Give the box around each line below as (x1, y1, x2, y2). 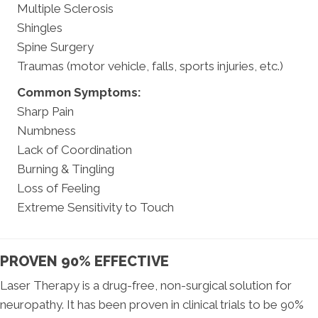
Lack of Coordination (17, 142, 132, 157)
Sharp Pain (17, 104, 74, 119)
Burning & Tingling (17, 161, 114, 176)
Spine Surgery (17, 39, 94, 54)
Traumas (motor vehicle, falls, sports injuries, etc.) (17, 58, 283, 73)
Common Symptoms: (17, 84, 141, 99)
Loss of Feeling (17, 180, 100, 195)
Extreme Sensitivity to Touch (17, 199, 174, 214)
